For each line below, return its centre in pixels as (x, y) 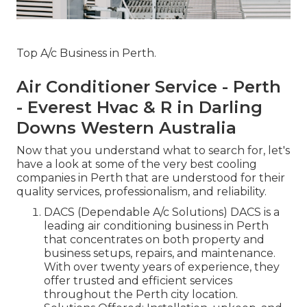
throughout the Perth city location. (141, 294)
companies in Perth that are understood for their (151, 177)
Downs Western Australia (126, 127)
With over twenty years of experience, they (162, 267)
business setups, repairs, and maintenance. (160, 253)
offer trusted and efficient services (138, 280)
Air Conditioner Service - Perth (149, 86)
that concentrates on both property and (154, 239)
